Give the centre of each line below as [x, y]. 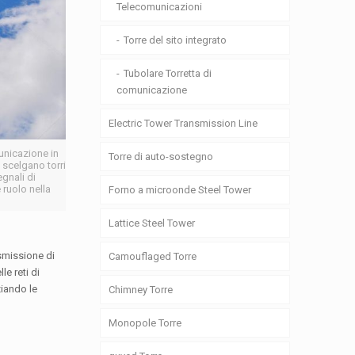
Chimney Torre [141, 290]
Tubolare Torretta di [168, 73]
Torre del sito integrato [176, 40]
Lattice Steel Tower [152, 223]
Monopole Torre [145, 323]
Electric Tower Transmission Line [183, 123]
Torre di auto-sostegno [161, 157]
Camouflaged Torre [153, 256]
